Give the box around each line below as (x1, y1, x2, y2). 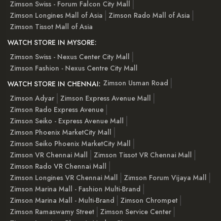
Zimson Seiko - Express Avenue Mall (10, 115, 124, 126)
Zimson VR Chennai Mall (10, 149, 88, 160)
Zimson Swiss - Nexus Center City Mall (10, 51, 130, 62)
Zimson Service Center (100, 206, 171, 217)
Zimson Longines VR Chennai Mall (10, 172, 118, 183)
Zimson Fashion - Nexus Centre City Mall (10, 63, 138, 73)
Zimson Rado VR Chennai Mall (10, 161, 107, 171)
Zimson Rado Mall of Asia (109, 10, 190, 20)
